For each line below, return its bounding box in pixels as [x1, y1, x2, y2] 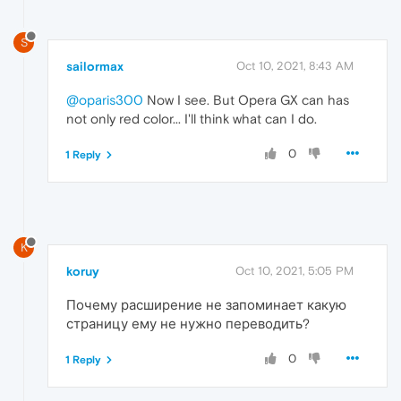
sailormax [66, 58, 124, 73]
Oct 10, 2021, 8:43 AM [236, 58, 354, 73]
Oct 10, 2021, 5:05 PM [235, 264, 354, 278]
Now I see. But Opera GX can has [143, 91, 349, 107]
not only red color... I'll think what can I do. [66, 110, 317, 126]
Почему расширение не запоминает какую [66, 297, 346, 313]
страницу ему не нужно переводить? [66, 316, 310, 332]
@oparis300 [66, 91, 143, 107]
